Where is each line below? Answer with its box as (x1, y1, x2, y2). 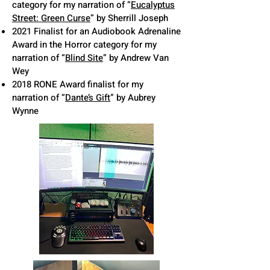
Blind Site (65, 51, 103, 64)
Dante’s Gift (65, 91, 110, 104)
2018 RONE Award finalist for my (12, 78, 143, 91)
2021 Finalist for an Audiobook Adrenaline (12, 25, 181, 38)
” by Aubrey (110, 91, 155, 104)
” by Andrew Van (103, 51, 169, 64)
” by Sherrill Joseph (90, 11, 168, 25)
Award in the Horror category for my (12, 38, 157, 51)
